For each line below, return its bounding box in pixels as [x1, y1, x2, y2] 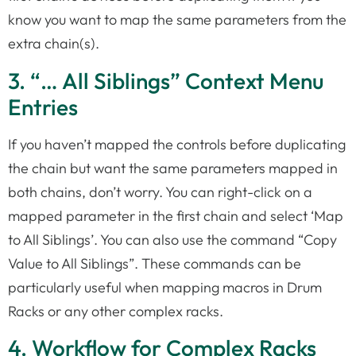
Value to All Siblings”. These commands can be [8, 253, 301, 273]
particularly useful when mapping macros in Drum [8, 277, 322, 296]
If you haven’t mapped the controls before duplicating [8, 134, 346, 153]
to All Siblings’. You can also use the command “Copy [8, 230, 337, 249]
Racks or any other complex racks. [8, 301, 223, 320]
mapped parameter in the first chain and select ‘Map [8, 206, 343, 225]
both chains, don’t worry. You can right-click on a [8, 182, 312, 201]
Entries [8, 92, 78, 121]
